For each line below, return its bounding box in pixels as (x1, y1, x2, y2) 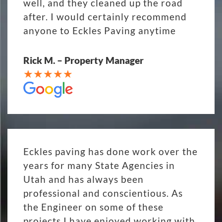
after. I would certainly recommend (23, 10, 187, 22)
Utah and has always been (23, 173, 144, 185)
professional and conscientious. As (23, 187, 183, 199)
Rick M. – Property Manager (23, 54, 144, 66)
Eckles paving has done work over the (23, 145, 198, 157)
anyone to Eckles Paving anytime (23, 24, 176, 36)
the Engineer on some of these (23, 201, 164, 213)
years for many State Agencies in (23, 159, 175, 171)
